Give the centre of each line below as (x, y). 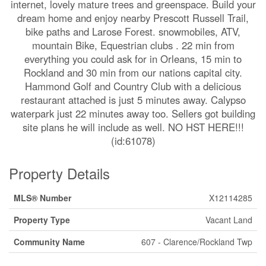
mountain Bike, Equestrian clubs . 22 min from (133, 45)
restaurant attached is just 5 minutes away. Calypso (133, 99)
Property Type (42, 219)
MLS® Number (42, 197)
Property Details (59, 173)
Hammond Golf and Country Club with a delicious (133, 86)
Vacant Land (229, 219)
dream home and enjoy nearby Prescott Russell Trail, (133, 18)
